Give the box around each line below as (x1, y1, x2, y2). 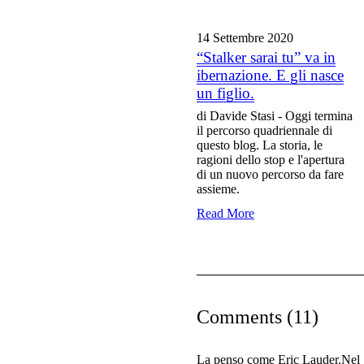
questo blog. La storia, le (197, 138, 323, 153)
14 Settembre (197, 31, 267, 45)
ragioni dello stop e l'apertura (197, 153, 344, 167)
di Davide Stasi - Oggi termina (197, 109, 353, 123)
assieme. (197, 182, 240, 197)
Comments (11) (197, 306, 318, 328)
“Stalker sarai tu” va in (197, 49, 336, 67)
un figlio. (197, 84, 254, 102)
